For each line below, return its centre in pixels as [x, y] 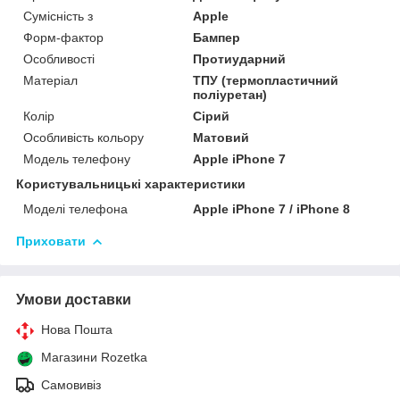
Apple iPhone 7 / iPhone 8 [272, 208]
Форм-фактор [63, 37]
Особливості [59, 58]
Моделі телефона [75, 208]
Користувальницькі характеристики [131, 183]
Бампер [217, 37]
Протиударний [240, 58]
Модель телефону [77, 158]
